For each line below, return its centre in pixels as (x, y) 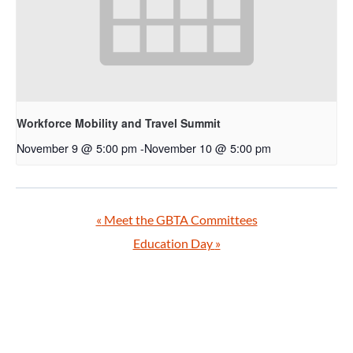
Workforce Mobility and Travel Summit (119, 123)
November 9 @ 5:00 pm (77, 148)
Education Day (174, 243)
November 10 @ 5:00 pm (208, 148)
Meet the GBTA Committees (179, 219)
